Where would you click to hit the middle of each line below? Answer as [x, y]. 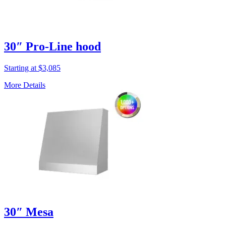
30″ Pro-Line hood [52, 46]
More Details [25, 85]
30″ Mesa [29, 212]
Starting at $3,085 [32, 68]
